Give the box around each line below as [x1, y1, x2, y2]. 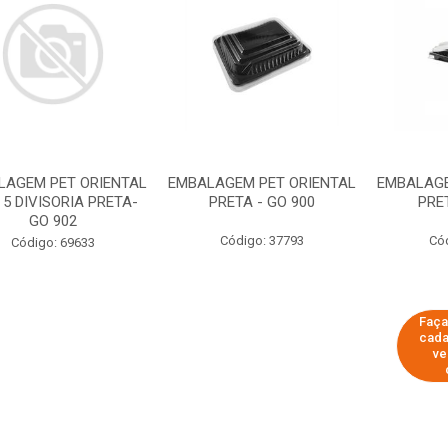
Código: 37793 [219, 233, 304, 248]
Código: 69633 [10, 235, 95, 250]
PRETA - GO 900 [208, 193, 315, 211]
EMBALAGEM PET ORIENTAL [167, 174, 356, 192]
